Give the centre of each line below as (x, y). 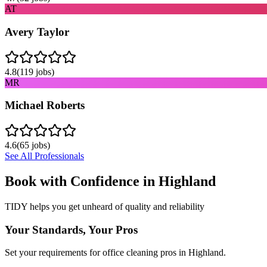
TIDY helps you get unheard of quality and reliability (105, 206)
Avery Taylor (37, 32)
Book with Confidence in (82, 181)
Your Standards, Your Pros (71, 229)
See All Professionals (44, 156)
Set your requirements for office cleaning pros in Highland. (115, 253)
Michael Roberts (45, 105)
